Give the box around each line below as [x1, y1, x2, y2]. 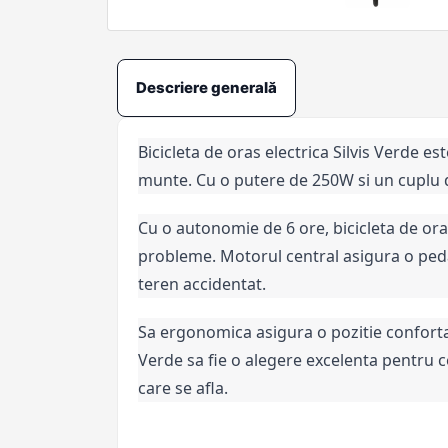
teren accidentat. [138, 273, 266, 295]
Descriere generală [136, 78, 277, 97]
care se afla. [138, 377, 228, 399]
